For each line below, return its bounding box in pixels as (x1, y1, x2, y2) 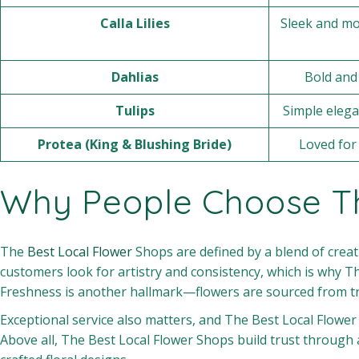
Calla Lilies (99, 14, 170, 32)
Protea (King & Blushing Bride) (38, 135, 232, 153)
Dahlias (111, 68, 159, 86)
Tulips (115, 102, 155, 119)
